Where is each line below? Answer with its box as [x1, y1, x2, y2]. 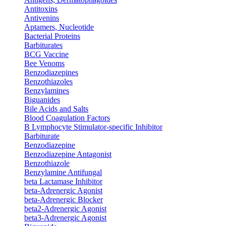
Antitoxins [24, 5, 58, 14]
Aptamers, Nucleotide [24, 23, 94, 32]
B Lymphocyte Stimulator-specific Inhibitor [24, 123, 162, 132]
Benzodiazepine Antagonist [24, 150, 111, 159]
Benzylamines [24, 86, 69, 95]
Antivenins [24, 14, 59, 23]
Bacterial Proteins [24, 32, 80, 41]
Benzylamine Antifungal [24, 168, 102, 177]
